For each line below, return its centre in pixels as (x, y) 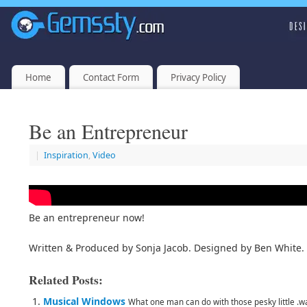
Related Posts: (66, 280)
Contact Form (111, 77)
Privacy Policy (198, 77)
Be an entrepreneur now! (87, 218)
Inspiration (66, 156)
